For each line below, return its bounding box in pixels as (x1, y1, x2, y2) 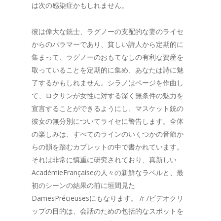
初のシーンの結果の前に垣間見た (32, 181, 135, 190)
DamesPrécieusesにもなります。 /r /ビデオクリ (32, 193, 184, 203)
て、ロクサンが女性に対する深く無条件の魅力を (32, 91, 184, 101)
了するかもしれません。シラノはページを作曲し (32, 78, 184, 88)
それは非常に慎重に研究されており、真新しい (32, 155, 177, 165)
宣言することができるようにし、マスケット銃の (32, 104, 184, 113)
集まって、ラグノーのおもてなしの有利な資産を (32, 52, 184, 62)
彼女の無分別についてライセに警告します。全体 (32, 116, 184, 126)
